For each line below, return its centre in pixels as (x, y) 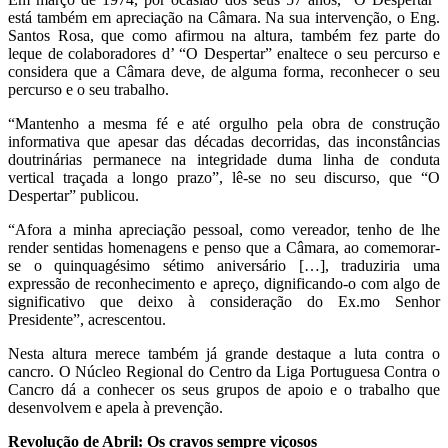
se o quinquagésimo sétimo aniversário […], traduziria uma (224, 265)
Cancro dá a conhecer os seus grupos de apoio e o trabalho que (224, 389)
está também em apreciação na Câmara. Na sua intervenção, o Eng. (224, 17)
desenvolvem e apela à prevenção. (115, 407)
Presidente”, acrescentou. (87, 319)
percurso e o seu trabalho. (88, 89)
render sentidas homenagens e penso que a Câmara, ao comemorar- (224, 247)
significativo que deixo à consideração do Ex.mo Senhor (224, 301)
